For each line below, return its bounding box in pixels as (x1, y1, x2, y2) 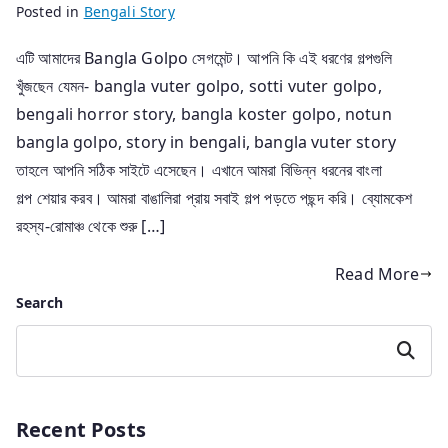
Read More (335, 262, 420, 285)
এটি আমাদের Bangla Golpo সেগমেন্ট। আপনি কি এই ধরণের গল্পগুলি (16, 46, 393, 69)
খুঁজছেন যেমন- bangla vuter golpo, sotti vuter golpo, (16, 74, 382, 97)
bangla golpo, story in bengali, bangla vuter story (16, 130, 397, 153)
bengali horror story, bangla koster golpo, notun (16, 102, 392, 125)
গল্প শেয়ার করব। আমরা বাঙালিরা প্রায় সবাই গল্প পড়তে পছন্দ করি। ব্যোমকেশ (16, 186, 413, 209)
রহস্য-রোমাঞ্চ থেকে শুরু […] (16, 214, 165, 237)
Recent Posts (16, 415, 146, 443)
